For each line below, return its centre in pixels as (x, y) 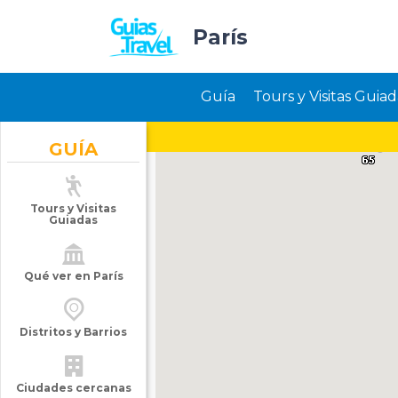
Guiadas (73, 220)
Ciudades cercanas (73, 388)
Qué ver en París (73, 276)
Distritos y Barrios (73, 332)
